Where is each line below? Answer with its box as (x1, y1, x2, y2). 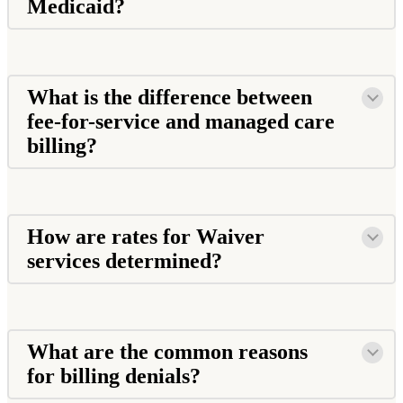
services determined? (27, 248, 228, 273)
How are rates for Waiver (27, 224, 264, 248)
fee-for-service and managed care (27, 109, 335, 133)
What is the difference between (27, 85, 312, 109)
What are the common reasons (27, 339, 308, 363)
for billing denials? (27, 363, 206, 388)
